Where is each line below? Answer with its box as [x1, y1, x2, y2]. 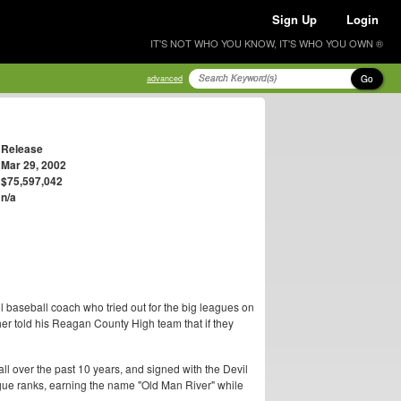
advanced [147, 73, 183, 84]
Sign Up [272, 11, 317, 28]
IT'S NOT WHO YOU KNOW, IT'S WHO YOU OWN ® [150, 36, 383, 50]
